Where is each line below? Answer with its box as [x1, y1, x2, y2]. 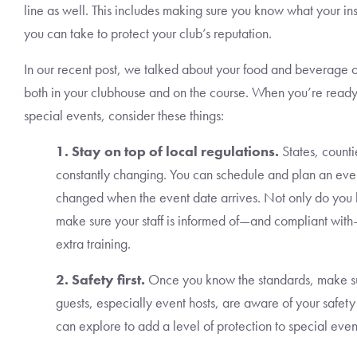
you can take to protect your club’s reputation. [24, 24, 272, 42]
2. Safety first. [56, 270, 145, 288]
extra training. [56, 234, 131, 253]
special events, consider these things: [24, 106, 224, 124]
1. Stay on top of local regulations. [56, 142, 279, 160]
